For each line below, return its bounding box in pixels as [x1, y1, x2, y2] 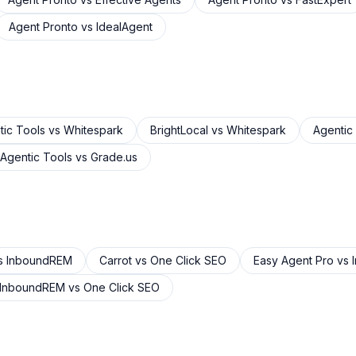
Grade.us [91, 150, 137, 164]
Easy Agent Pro [253, 253, 334, 267]
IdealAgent [96, 20, 153, 33]
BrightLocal [150, 123, 208, 137]
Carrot [99, 253, 132, 267]
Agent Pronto [9, 20, 78, 33]
